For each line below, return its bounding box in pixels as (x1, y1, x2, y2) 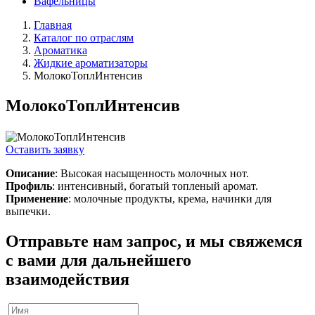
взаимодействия (6, 270, 129, 289)
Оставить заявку (6, 143, 84, 156)
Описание (6, 167, 55, 180)
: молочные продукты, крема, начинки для (68, 193, 271, 205)
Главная (34, 19, 72, 32)
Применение (6, 193, 68, 205)
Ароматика (34, 44, 87, 57)
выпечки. (6, 205, 51, 218)
